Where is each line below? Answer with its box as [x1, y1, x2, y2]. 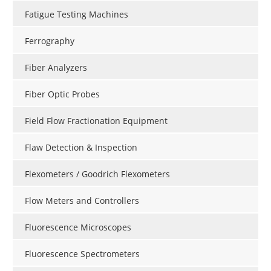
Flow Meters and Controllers [25, 194, 139, 206]
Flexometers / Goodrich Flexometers [25, 168, 170, 180]
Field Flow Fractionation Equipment [25, 114, 168, 126]
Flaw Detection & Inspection [25, 141, 137, 153]
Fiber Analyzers [25, 61, 87, 73]
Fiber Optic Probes [25, 88, 100, 100]
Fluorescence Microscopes [25, 221, 131, 233]
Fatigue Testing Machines [25, 8, 128, 20]
